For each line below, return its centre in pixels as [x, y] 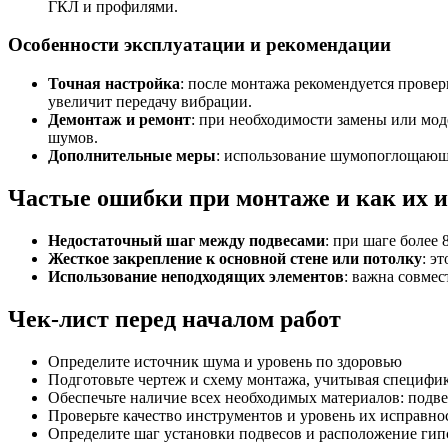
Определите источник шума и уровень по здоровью [225, 361]
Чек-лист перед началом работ [174, 318]
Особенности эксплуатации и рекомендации [199, 45]
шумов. [73, 137]
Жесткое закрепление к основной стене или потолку [235, 258]
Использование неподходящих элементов [196, 276]
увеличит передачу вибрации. [150, 101]
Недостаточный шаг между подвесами [186, 240]
